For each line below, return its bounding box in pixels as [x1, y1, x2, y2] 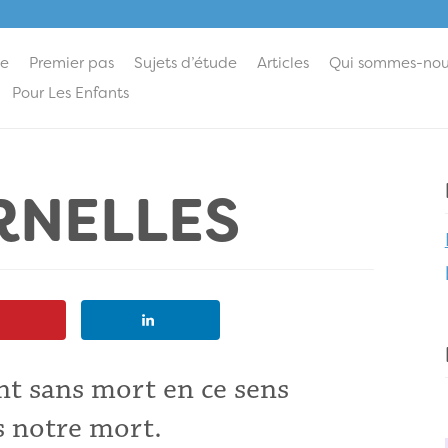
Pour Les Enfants [12, 83, 129, 103]
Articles [257, 53, 309, 73]
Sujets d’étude [134, 53, 237, 73]
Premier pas [29, 53, 114, 73]
